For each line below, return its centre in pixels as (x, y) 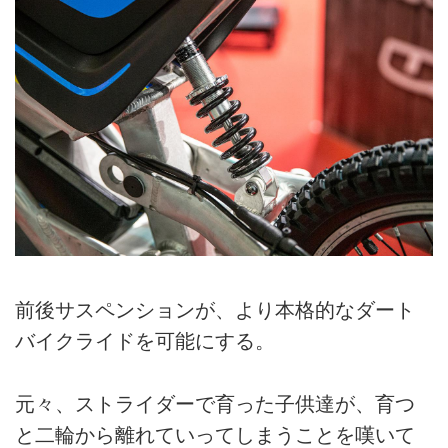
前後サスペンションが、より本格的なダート (215, 310)
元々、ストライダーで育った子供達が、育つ (215, 403)
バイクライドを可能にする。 (145, 341)
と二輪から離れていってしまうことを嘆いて (215, 434)
